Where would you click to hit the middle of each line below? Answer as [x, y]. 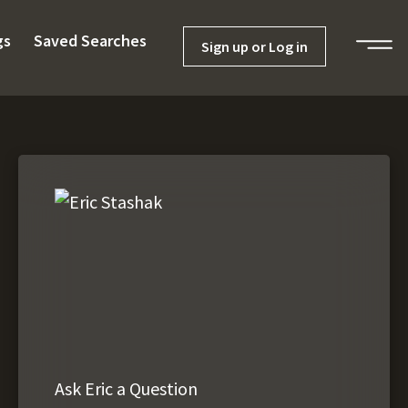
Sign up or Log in [255, 46]
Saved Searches [90, 41]
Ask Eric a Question [126, 388]
